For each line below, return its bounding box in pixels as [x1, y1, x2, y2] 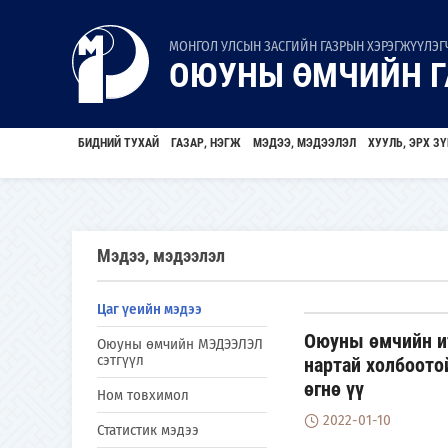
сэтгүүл [97, 351, 144, 369]
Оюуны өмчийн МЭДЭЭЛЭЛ [97, 335, 263, 353]
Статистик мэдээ [97, 421, 199, 439]
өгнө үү [304, 377, 364, 401]
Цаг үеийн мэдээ [97, 300, 202, 318]
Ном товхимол [97, 386, 189, 404]
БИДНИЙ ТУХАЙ [78, 136, 159, 150]
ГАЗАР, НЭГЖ [171, 136, 241, 150]
